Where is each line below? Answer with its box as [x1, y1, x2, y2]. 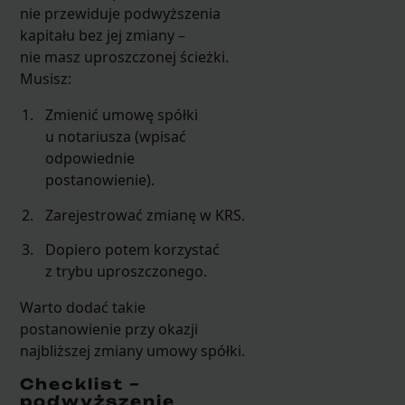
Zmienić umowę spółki [45, 105, 199, 126]
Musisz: [19, 69, 71, 89]
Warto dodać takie [19, 297, 146, 318]
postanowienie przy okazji [19, 319, 198, 340]
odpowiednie [45, 148, 136, 169]
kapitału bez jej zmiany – [19, 25, 185, 46]
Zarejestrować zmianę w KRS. [45, 204, 246, 225]
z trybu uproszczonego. [45, 261, 208, 282]
